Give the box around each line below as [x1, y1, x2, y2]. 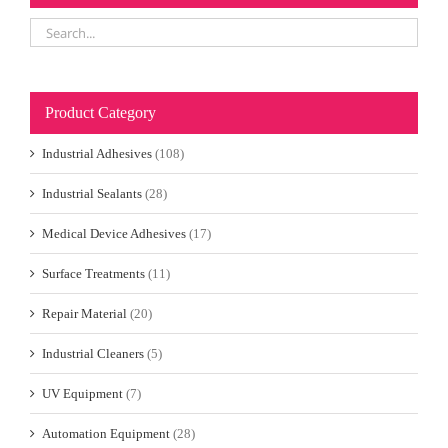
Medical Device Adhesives [42, 226, 186, 242]
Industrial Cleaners [42, 346, 144, 362]
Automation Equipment [42, 426, 170, 442]
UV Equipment [42, 386, 123, 402]
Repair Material [42, 306, 127, 322]
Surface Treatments [42, 266, 145, 282]
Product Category [45, 104, 156, 122]
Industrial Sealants [42, 186, 142, 202]
